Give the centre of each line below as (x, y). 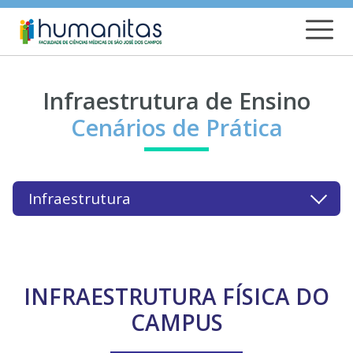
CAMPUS (176, 322)
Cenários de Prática (176, 128)
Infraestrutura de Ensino (176, 101)
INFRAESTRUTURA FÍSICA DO (176, 296)
